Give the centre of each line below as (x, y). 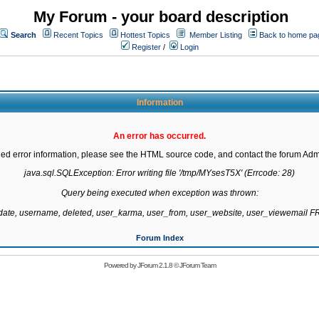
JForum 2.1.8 (155, 265)
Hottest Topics (145, 35)
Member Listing (216, 35)
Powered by (120, 265)
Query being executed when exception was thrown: (159, 193)
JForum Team (197, 265)
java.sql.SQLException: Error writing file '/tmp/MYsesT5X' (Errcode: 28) (159, 173)
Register (145, 47)
